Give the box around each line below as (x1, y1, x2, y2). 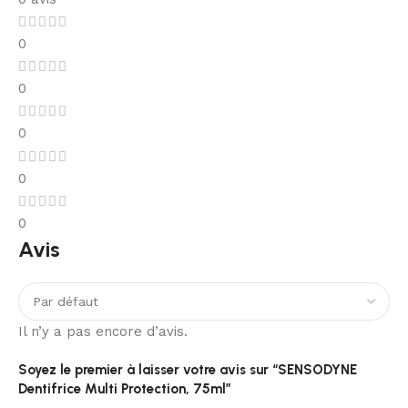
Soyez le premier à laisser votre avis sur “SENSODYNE (18, 361, 357, 378)
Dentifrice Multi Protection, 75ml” (18, 380, 231, 397)
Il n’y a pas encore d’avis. (18, 322, 188, 340)
